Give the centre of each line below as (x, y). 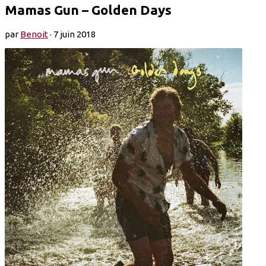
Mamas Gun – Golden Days (88, 9)
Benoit (34, 34)
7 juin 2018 (75, 34)
